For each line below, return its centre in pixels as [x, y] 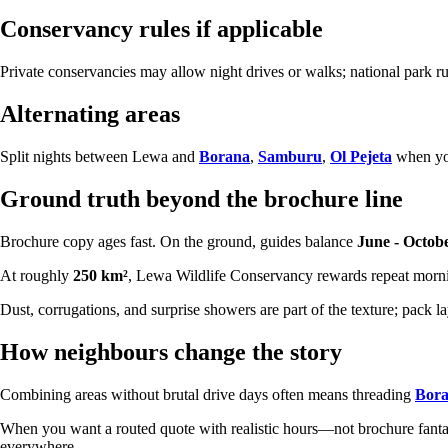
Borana [224, 157]
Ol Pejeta [361, 157]
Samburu [290, 157]
